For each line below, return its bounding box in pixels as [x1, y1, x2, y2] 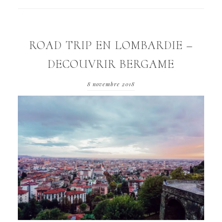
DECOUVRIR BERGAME [48, 57, 174, 72]
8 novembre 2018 [87, 80, 135, 88]
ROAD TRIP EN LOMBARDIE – [29, 38, 193, 53]
